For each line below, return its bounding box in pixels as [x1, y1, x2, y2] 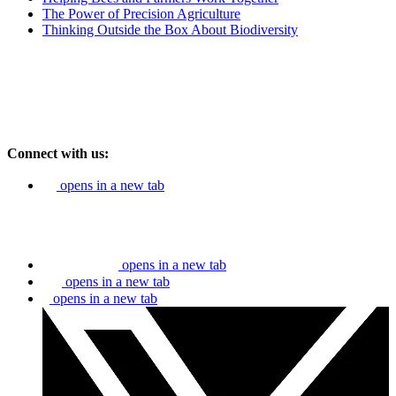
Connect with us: [7, 146, 109, 162]
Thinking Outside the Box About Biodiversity [42, 22, 298, 37]
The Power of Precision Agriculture [42, 6, 240, 21]
